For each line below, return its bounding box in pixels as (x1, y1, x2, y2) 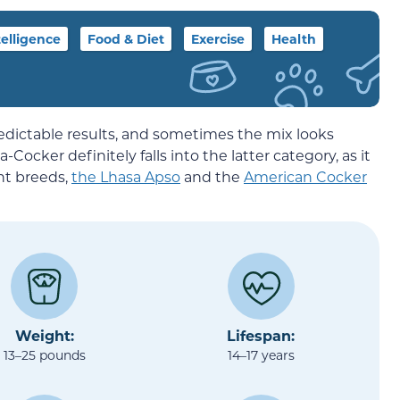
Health (271, 30, 316, 47)
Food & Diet (87, 30, 164, 47)
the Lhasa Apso (71, 167, 180, 186)
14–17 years (227, 346, 295, 364)
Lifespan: (227, 326, 296, 346)
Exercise (191, 30, 245, 47)
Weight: (14, 326, 74, 346)
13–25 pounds (3, 346, 86, 364)
